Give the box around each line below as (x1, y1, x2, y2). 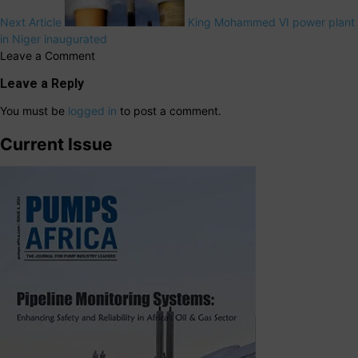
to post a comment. (117, 103, 221, 117)
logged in (68, 103, 117, 117)
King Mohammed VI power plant (188, 14, 355, 29)
